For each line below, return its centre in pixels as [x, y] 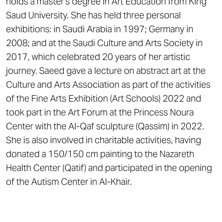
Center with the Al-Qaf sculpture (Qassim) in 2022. [105, 126]
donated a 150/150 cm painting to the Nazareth [100, 154]
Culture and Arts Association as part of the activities [108, 84]
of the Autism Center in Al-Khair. [69, 182]
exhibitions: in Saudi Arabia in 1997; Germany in [100, 29]
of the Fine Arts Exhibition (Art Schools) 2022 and [104, 98]
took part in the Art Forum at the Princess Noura [100, 112]
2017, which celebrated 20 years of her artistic [98, 57]
